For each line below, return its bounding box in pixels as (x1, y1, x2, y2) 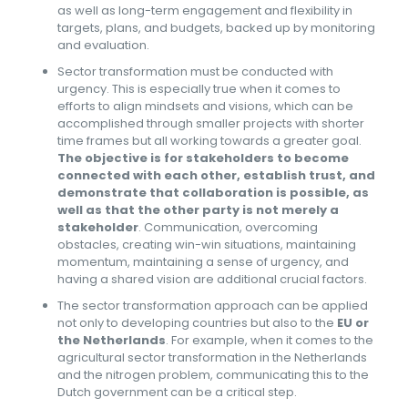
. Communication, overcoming (138, 219, 318, 236)
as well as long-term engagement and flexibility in (57, 2, 352, 19)
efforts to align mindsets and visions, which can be (57, 97, 353, 115)
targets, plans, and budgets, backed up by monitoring (57, 19, 375, 36)
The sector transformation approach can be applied (57, 297, 368, 314)
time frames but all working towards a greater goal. (57, 132, 362, 149)
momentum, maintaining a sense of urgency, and (57, 253, 349, 270)
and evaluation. (57, 36, 149, 54)
